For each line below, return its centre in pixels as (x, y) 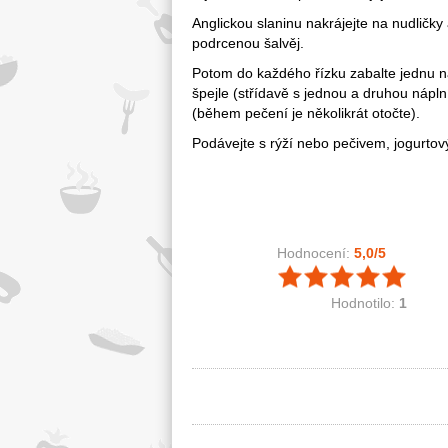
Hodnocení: (315, 253)
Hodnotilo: (365, 303)
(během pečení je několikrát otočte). (306, 113)
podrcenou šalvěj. (248, 43)
